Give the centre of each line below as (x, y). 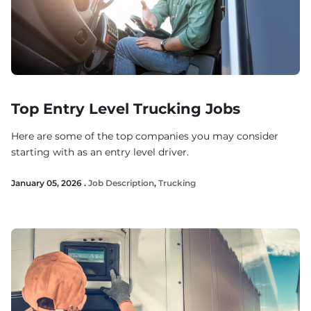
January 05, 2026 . (50, 183)
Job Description (121, 183)
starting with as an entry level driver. (100, 152)
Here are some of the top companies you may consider (145, 136)
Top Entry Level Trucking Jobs (126, 109)
